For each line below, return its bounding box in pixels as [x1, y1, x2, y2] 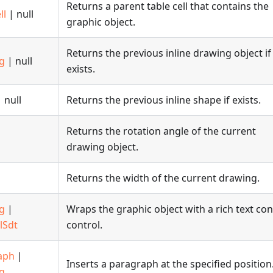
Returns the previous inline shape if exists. [66, 93, 261, 107]
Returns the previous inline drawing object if [66, 46, 271, 60]
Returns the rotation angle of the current [66, 124, 256, 138]
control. [66, 218, 102, 232]
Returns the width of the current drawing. [66, 171, 260, 185]
